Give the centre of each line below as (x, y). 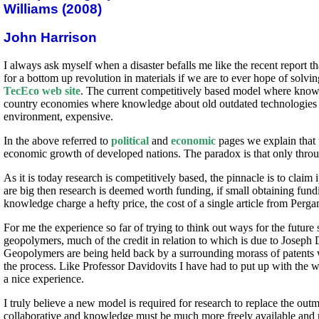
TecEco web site (42, 91)
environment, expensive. (58, 117)
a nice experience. (44, 279)
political (130, 141)
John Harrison (50, 38)
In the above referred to (57, 141)
